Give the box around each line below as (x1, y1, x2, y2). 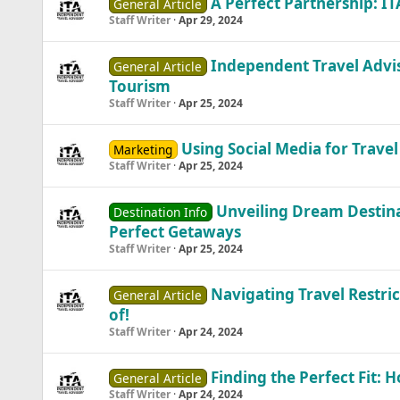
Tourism (108, 76, 171, 96)
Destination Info (113, 204, 208, 221)
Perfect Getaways (108, 221, 241, 242)
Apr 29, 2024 (178, 12, 243, 28)
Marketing (113, 141, 173, 158)
